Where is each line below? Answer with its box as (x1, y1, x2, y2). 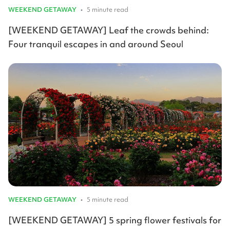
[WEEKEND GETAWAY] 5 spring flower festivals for (8, 214, 221, 226)
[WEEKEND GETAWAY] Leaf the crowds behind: (8, 24, 209, 36)
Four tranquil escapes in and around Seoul (8, 38, 183, 50)
